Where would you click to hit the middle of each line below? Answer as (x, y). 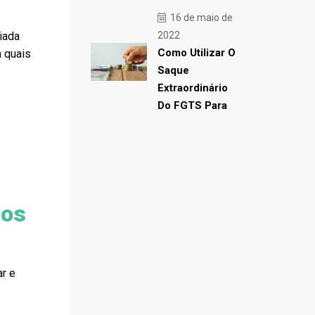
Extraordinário (192, 88)
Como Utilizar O (196, 53)
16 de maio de (200, 18)
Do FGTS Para (192, 105)
